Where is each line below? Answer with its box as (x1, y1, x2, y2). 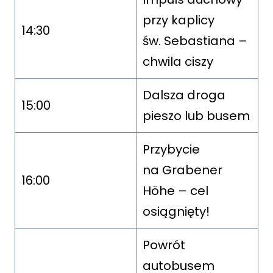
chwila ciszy (143, 52, 213, 70)
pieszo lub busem (143, 107, 250, 124)
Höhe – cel (143, 182, 208, 199)
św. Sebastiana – (143, 32, 247, 49)
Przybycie (143, 140, 200, 158)
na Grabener (143, 161, 222, 179)
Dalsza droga (143, 86, 225, 104)
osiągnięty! (143, 202, 210, 220)
